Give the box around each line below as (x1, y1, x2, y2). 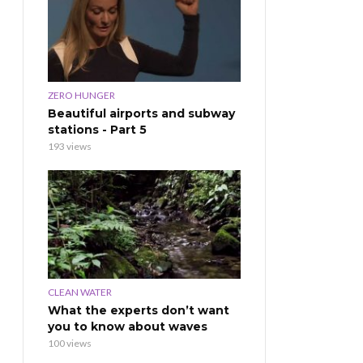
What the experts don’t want (48, 302, 229, 318)
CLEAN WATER (48, 285, 112, 298)
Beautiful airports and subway (48, 105, 235, 121)
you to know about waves (48, 318, 207, 334)
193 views (48, 139, 92, 152)
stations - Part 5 (48, 122, 147, 137)
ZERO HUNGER (48, 88, 115, 101)
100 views (48, 336, 92, 349)
